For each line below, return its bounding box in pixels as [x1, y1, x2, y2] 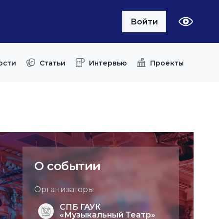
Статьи [40, 58, 66, 67]
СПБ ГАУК [60, 202, 101, 212]
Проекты [150, 58, 184, 67]
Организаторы [34, 185, 94, 194]
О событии [34, 159, 101, 173]
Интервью [89, 58, 127, 67]
